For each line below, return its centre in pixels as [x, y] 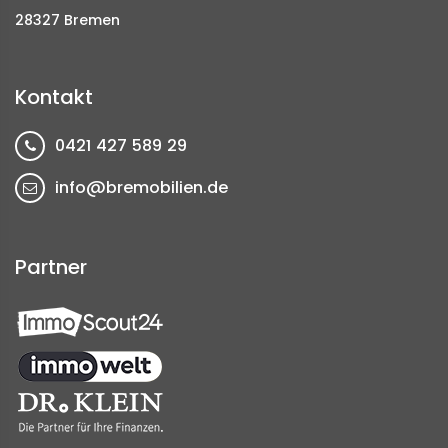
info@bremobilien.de [141, 187]
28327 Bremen [67, 20]
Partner [51, 267]
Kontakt [54, 97]
